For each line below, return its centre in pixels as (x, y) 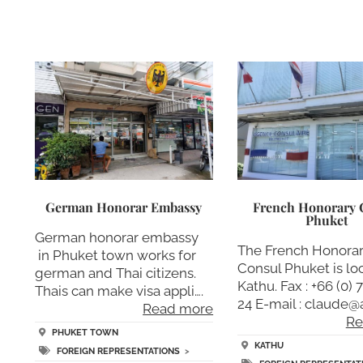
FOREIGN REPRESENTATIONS (118, 352)
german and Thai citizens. (115, 273)
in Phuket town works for (115, 255)
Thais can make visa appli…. (119, 290)
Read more (178, 308)
